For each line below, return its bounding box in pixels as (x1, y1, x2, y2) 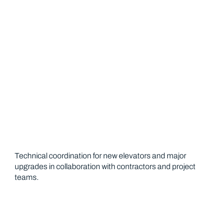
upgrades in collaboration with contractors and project (15, 162, 196, 171)
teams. (15, 173, 39, 181)
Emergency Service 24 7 (55, 197, 164, 208)
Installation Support (66, 11, 153, 22)
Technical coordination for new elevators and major (15, 152, 186, 160)
